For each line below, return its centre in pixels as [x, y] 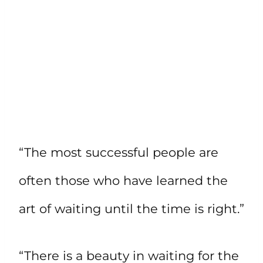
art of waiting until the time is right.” [131, 208]
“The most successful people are [119, 152]
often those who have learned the [123, 180]
